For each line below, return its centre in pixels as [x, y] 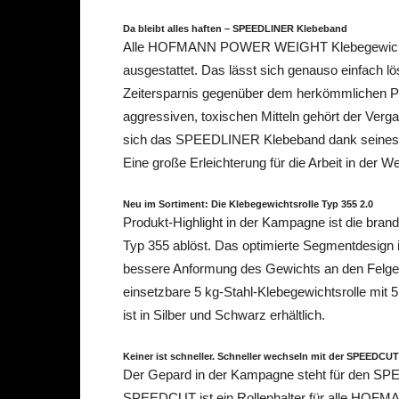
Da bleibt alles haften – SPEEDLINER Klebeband [235, 28]
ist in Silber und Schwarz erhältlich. [224, 315]
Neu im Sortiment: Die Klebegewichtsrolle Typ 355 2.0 [248, 204]
